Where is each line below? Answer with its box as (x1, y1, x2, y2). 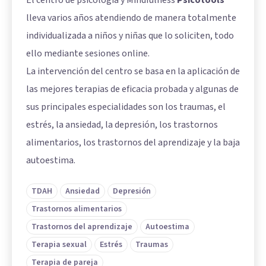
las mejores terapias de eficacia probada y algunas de (26, 82, 239, 96)
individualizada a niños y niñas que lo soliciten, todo (26, 28, 234, 42)
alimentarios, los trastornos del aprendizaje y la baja (26, 135, 240, 149)
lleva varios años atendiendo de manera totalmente (26, 11, 236, 24)
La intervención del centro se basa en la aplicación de (26, 64, 240, 78)
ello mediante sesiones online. (26, 46, 150, 60)
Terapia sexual (31, 238, 87, 251)
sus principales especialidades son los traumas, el (26, 100, 226, 113)
